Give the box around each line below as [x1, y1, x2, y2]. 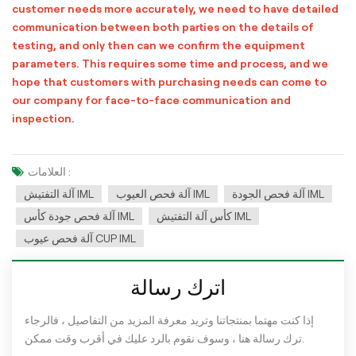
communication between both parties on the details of [12, 21, 314, 34]
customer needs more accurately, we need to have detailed [12, 2, 339, 16]
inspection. [12, 112, 75, 126]
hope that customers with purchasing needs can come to [12, 75, 327, 89]
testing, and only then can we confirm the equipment [12, 39, 305, 52]
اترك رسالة [130, 277, 226, 300]
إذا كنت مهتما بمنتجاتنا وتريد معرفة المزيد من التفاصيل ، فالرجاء [25, 314, 314, 327]
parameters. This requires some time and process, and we [12, 57, 328, 71]
